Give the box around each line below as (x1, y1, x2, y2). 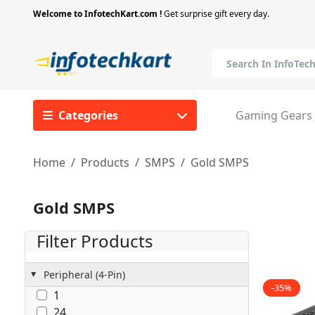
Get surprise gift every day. (162, 8, 270, 20)
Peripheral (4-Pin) (44, 267, 126, 281)
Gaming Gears (236, 108, 313, 123)
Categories (58, 108, 119, 123)
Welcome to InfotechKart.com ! (33, 8, 162, 20)
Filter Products (37, 229, 154, 252)
